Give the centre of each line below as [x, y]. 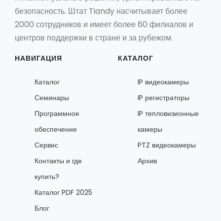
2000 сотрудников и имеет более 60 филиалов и [104, 24]
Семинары [52, 98]
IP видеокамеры [163, 82]
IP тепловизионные [168, 113]
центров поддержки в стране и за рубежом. [94, 38]
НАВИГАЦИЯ [38, 58]
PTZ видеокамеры [167, 145]
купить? [47, 177]
